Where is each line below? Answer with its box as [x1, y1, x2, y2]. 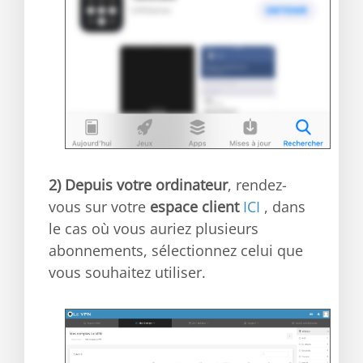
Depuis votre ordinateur [65, 174, 228, 194]
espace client [150, 196, 239, 216]
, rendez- [228, 174, 287, 194]
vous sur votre [49, 196, 150, 216]
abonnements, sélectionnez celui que [49, 240, 303, 260]
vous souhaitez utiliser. [49, 262, 206, 282]
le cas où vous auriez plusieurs [49, 218, 258, 238]
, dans [260, 196, 305, 216]
